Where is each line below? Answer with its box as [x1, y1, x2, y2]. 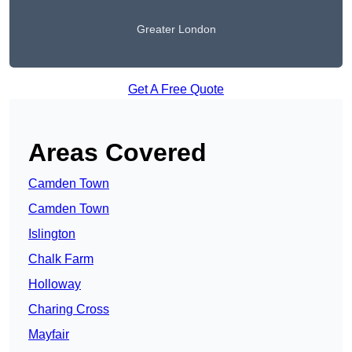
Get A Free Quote [128, 82, 224, 97]
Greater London [136, 23, 216, 36]
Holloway [28, 277, 81, 291]
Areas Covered [28, 138, 207, 167]
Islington [28, 227, 75, 241]
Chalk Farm [28, 252, 93, 266]
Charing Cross [28, 302, 109, 317]
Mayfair [28, 328, 69, 342]
